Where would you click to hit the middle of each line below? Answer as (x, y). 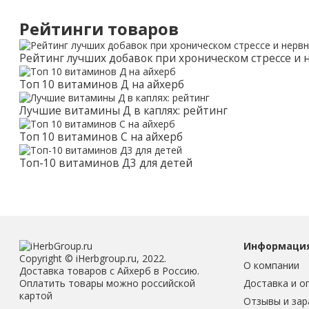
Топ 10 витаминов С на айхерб (101, 137)
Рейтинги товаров (99, 29)
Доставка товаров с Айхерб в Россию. (109, 271)
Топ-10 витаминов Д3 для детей (106, 163)
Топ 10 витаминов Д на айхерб (102, 85)
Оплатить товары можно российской (107, 283)
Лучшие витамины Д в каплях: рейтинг (123, 111)
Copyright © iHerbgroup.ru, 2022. (93, 259)
